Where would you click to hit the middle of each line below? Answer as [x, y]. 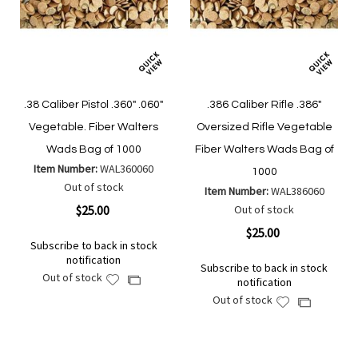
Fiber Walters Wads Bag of [264, 150]
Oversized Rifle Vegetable [264, 127]
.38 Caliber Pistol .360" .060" [94, 105]
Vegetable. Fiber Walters [94, 127]
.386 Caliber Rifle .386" [265, 105]
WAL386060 [297, 191]
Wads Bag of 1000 [93, 150]
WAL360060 [127, 169]
